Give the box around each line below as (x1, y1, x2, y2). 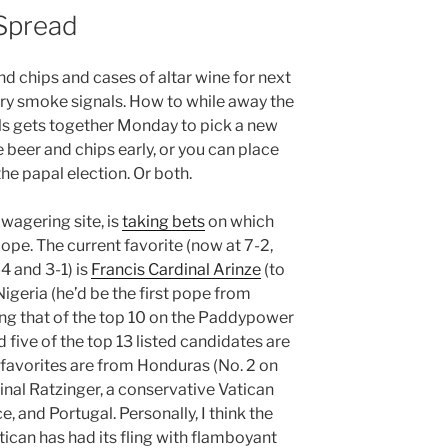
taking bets (122, 212, 205, 231)
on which (205, 212, 274, 231)
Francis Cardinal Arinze (91, 260, 261, 279)
